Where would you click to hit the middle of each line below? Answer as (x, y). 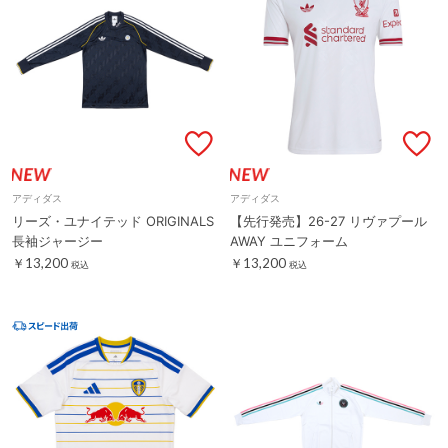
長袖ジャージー (57, 240)
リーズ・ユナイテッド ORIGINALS (113, 220)
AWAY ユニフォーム (289, 240)
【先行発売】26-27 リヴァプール (328, 220)
